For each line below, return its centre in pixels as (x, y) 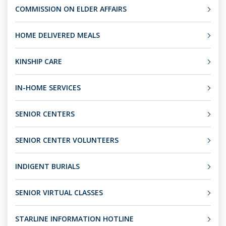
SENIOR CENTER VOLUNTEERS (67, 140)
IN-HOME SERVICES (48, 88)
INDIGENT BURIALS (47, 166)
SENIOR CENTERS (45, 114)
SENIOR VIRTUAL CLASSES (59, 192)
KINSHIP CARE (39, 61)
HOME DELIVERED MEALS (58, 35)
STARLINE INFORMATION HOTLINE (74, 219)
